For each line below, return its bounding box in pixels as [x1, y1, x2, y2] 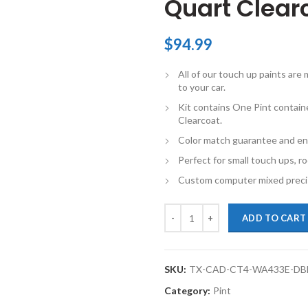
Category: [164, 285, 212, 296]
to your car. [178, 81, 225, 93]
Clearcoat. [178, 114, 222, 126]
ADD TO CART [242, 212, 307, 223]
